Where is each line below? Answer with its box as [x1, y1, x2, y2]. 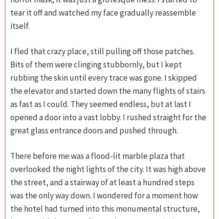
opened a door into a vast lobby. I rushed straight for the [10, 112, 206, 123]
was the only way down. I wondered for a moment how [10, 190, 198, 201]
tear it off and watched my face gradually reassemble [10, 7, 196, 18]
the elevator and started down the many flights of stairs [10, 86, 205, 96]
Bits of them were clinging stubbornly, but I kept [10, 59, 182, 70]
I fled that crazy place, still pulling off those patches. [10, 46, 195, 57]
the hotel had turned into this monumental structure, [10, 203, 200, 214]
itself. [10, 21, 30, 31]
